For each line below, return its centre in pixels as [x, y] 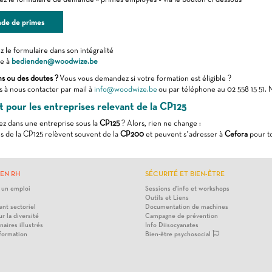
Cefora [236, 134]
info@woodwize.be [125, 89]
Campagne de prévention [182, 216]
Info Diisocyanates [172, 225]
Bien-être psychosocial [179, 234]
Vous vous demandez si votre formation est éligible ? [145, 78]
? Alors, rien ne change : [160, 123]
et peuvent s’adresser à [184, 134]
